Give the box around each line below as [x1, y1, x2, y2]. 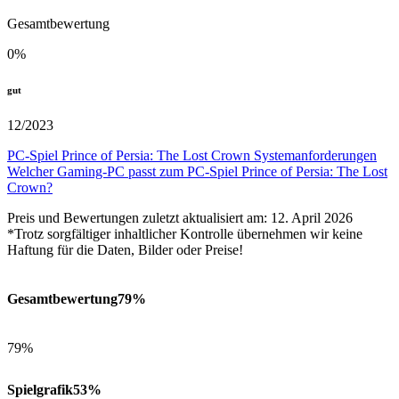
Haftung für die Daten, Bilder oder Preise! [7, 241, 243, 257]
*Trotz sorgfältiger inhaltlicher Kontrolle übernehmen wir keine [7, 225, 362, 241]
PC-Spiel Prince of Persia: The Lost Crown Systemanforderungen [7, 147, 377, 163]
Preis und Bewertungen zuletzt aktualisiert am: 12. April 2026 [7, 209, 353, 225]
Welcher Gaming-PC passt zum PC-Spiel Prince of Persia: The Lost [7, 163, 387, 179]
